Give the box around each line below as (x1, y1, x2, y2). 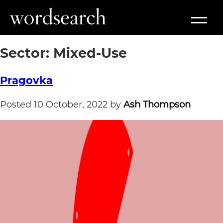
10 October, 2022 (34, 99, 108, 111)
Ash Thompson (123, 99, 191, 111)
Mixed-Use (53, 45, 127, 62)
